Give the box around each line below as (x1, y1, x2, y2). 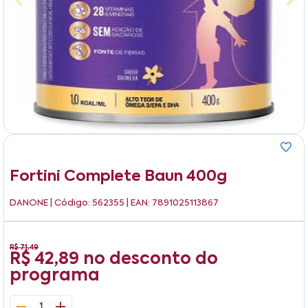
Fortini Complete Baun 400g (10, 169, 227, 185)
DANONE (10, 199, 50, 208)
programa (10, 267, 100, 285)
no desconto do (83, 251, 218, 268)
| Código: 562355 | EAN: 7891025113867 (50, 199, 219, 208)
